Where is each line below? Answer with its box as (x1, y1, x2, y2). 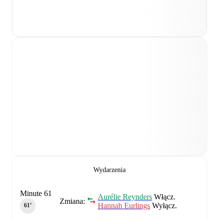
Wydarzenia (93, 166, 126, 174)
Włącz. (152, 192, 175, 201)
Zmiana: (60, 197, 85, 205)
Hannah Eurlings (98, 201, 150, 210)
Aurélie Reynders (98, 192, 152, 201)
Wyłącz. (150, 201, 177, 210)
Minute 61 (20, 189, 52, 197)
